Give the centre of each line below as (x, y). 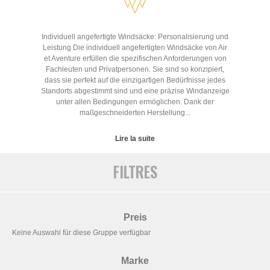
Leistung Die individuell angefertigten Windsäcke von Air (135, 48)
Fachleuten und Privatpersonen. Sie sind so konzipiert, (135, 70)
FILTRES (135, 171)
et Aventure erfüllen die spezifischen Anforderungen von (135, 59)
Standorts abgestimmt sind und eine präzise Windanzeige (135, 91)
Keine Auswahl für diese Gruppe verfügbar (81, 232)
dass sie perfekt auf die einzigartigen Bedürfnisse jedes (135, 80)
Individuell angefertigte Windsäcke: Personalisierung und (135, 37)
